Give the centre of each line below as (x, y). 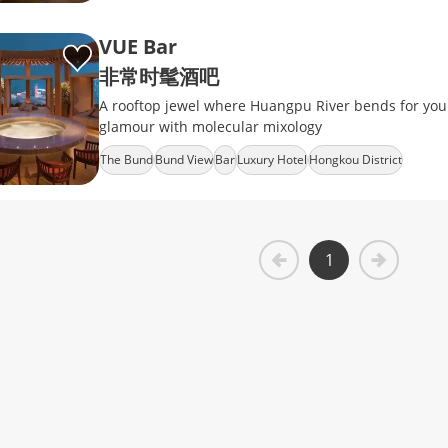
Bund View (184, 159)
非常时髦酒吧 (159, 76)
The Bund (126, 159)
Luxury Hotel (272, 159)
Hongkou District (355, 159)
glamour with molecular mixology (210, 126)
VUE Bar (138, 46)
